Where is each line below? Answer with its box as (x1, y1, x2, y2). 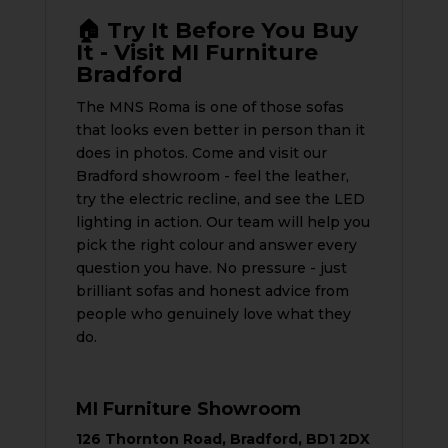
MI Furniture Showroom (75, 397, 301, 420)
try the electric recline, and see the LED (75, 189, 365, 208)
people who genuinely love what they (75, 304, 351, 323)
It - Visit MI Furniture (75, 38, 318, 66)
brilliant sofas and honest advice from (75, 281, 349, 300)
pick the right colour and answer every (75, 235, 357, 254)
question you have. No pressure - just (75, 258, 347, 277)
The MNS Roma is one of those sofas (75, 97, 344, 116)
